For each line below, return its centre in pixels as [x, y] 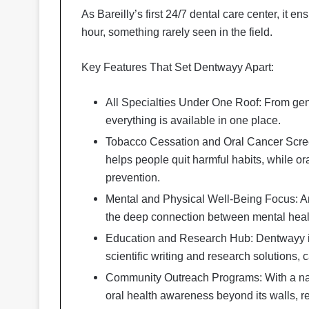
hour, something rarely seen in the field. [177, 32]
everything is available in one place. [193, 120]
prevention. [133, 178]
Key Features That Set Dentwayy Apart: [178, 67]
